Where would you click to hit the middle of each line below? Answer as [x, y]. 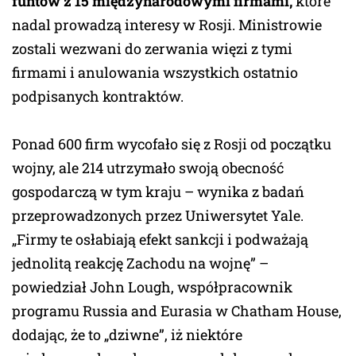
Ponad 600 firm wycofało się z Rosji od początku [172, 143]
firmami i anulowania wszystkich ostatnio [155, 72]
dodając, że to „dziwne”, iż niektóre [127, 334]
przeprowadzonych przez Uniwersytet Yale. [158, 215]
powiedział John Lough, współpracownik [152, 286]
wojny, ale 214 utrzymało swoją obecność [148, 167]
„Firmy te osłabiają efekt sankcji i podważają [160, 239]
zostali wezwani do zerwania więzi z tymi [152, 48]
